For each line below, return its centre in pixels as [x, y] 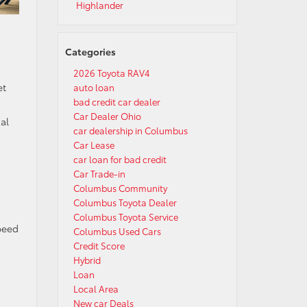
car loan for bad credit [120, 159]
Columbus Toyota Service [125, 217]
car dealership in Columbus [130, 130]
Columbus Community [120, 188]
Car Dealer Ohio [107, 116]
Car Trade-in [99, 173]
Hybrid [87, 260]
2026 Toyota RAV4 [111, 73]
